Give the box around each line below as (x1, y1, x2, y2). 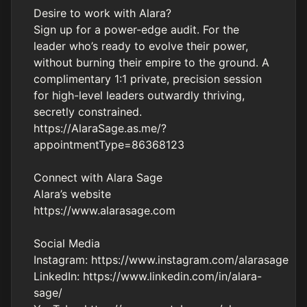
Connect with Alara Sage (34, 171, 162, 184)
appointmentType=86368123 (34, 138, 184, 151)
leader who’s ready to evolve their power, (34, 39, 248, 53)
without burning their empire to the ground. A (34, 56, 269, 69)
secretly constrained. (34, 105, 142, 119)
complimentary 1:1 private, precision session (34, 72, 262, 86)
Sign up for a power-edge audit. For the (34, 23, 239, 36)
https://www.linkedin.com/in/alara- (83, 269, 262, 283)
